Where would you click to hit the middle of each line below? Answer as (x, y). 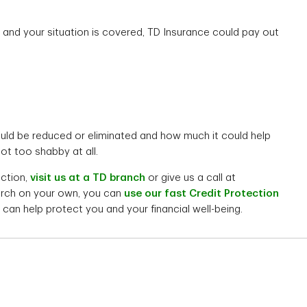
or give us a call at (192, 178)
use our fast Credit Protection (201, 194)
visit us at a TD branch (88, 178)
